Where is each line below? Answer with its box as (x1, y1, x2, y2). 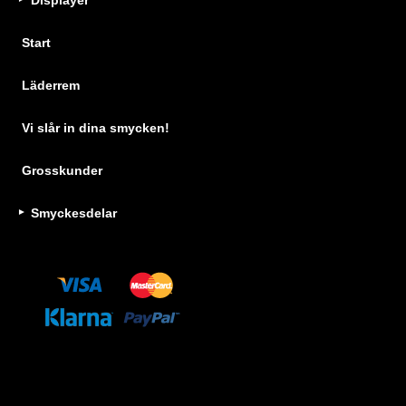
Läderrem (22, 78, 80, 92)
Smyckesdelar (31, 206, 117, 220)
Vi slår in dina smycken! (22, 121, 169, 135)
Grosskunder (22, 163, 102, 178)
